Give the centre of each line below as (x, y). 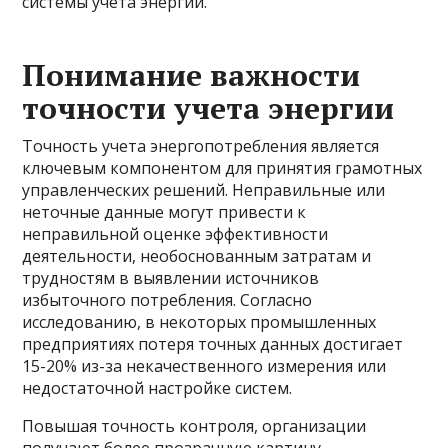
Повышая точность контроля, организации (194, 426)
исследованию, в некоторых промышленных (199, 322)
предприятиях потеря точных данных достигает (213, 344)
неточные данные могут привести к (164, 212)
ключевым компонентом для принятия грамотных (222, 168)
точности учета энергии (208, 108)
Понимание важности (191, 75)
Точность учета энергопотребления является (201, 146)
